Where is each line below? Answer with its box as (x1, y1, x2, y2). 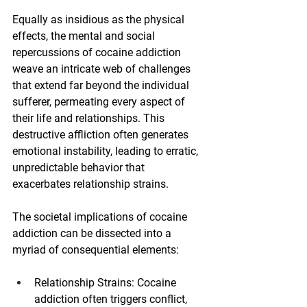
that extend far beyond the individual (12, 79, 192, 93)
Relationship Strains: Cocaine (34, 276, 179, 290)
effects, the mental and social (12, 29, 158, 43)
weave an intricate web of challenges (12, 62, 193, 76)
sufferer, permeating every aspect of (12, 95, 188, 109)
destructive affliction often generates (12, 128, 191, 142)
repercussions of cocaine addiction (12, 46, 184, 60)
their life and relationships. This (12, 112, 167, 125)
